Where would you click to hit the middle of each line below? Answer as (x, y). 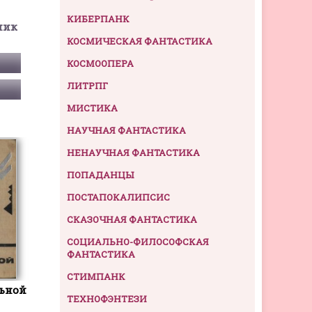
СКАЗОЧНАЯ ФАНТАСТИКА (132, 220)
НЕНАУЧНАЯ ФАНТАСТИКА (133, 153)
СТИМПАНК (96, 277)
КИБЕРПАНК (98, 19)
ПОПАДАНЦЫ (100, 175)
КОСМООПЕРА (100, 64)
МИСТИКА (92, 108)
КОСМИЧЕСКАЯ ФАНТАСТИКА (140, 41)
